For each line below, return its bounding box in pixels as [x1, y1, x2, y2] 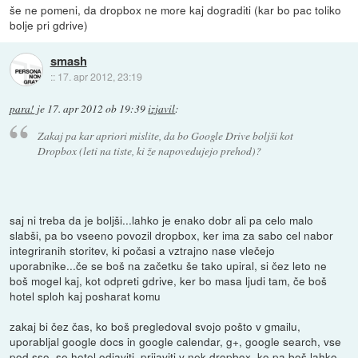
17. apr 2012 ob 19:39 [47, 101, 146, 117]
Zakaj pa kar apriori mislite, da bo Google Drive [37, 127, 253, 143]
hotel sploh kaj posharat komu [10, 287, 161, 304]
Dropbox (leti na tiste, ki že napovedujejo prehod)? [37, 142, 261, 158]
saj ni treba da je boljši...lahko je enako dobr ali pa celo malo [10, 211, 314, 228]
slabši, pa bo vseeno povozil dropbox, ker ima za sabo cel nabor [10, 226, 334, 243]
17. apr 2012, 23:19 [57, 70, 142, 84]
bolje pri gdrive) [10, 17, 89, 34]
